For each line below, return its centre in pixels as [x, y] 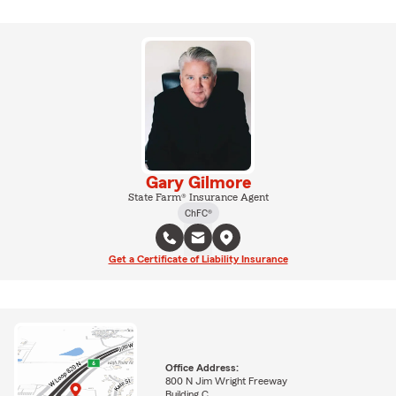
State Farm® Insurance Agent [198, 197]
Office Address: [202, 368]
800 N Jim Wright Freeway [226, 381]
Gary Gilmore [198, 183]
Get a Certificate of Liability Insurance [198, 259]
